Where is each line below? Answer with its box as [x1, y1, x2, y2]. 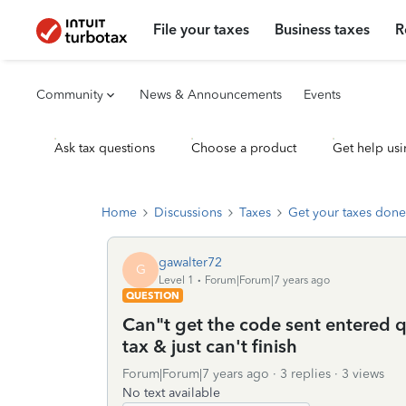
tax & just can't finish [122, 335, 297, 357]
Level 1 [159, 273, 194, 286]
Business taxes [275, 21, 371, 38]
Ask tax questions [54, 140, 155, 156]
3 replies [280, 366, 331, 382]
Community [36, 87, 103, 102]
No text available [122, 385, 220, 401]
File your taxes [153, 21, 250, 38]
